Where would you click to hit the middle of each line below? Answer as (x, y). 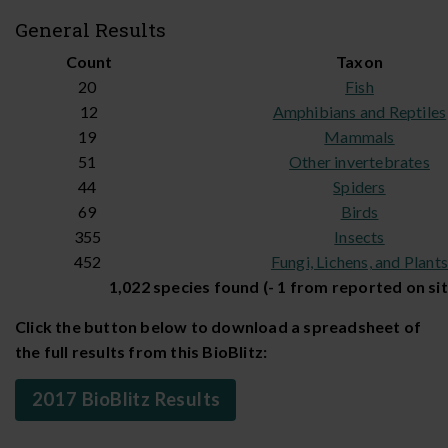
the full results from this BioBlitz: (141, 351)
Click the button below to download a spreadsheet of (218, 326)
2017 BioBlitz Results (126, 398)
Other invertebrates (359, 161)
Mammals (359, 136)
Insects (359, 236)
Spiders (359, 186)
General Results (93, 29)
